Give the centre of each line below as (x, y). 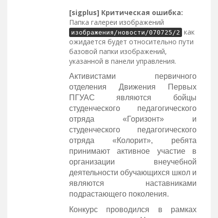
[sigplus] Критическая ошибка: (126, 12)
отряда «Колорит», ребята (133, 140)
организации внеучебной (133, 162)
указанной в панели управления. (122, 61)
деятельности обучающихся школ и (133, 172)
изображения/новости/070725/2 (125, 32)
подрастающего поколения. (119, 194)
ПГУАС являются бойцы (133, 97)
